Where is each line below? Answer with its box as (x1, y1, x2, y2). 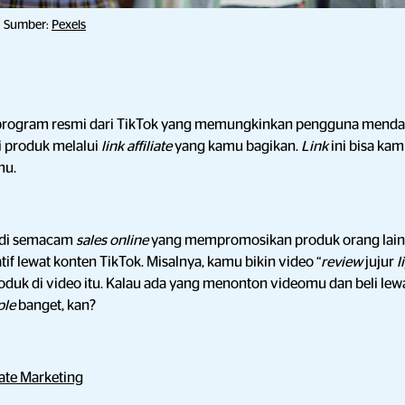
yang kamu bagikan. (172, 139, 301, 154)
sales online (76, 233, 151, 248)
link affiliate (101, 139, 172, 154)
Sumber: (4, 18, 52, 31)
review (321, 255, 363, 269)
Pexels (52, 18, 86, 31)
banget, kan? (18, 298, 96, 313)
